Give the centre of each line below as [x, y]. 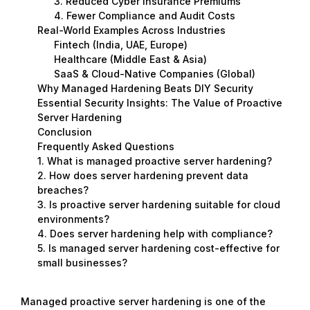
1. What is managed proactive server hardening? [154, 161]
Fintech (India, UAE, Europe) [120, 44]
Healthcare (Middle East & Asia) [130, 59]
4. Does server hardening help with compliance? [155, 233]
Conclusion [64, 131]
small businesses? [82, 262]
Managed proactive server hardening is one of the [143, 301]
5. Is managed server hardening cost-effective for [158, 248]
